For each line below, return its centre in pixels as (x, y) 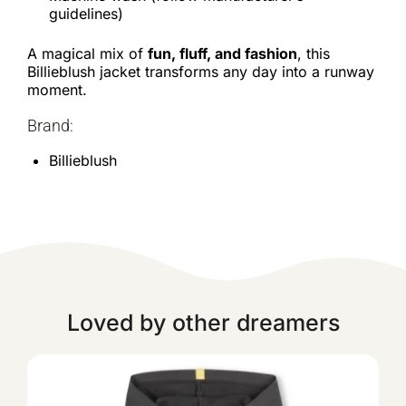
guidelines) (86, 14)
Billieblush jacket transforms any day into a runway (201, 72)
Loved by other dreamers (203, 323)
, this (314, 53)
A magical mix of (87, 53)
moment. (57, 90)
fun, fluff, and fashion (222, 53)
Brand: (50, 126)
